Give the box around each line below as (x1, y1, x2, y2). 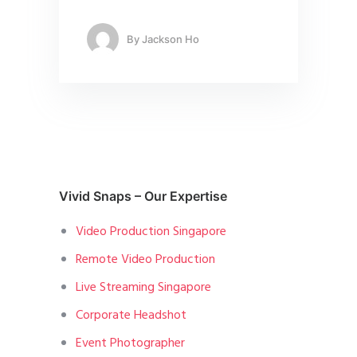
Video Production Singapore (75, 222, 226, 243)
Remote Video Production (75, 249, 215, 271)
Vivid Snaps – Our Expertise (59, 188, 227, 205)
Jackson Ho (142, 32, 199, 45)
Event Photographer (75, 333, 185, 355)
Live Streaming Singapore (75, 277, 211, 299)
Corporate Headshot (75, 305, 186, 327)
